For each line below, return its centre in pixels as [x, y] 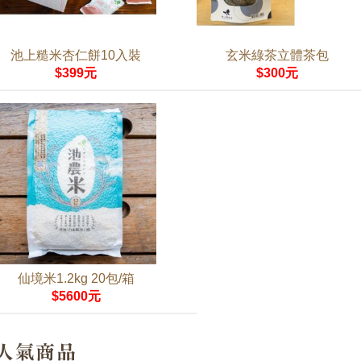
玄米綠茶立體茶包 [277, 55]
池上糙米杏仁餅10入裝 [76, 55]
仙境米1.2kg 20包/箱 [76, 278]
